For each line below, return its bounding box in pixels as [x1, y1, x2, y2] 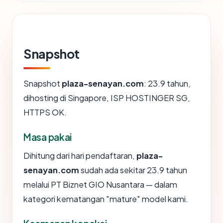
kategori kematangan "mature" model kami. [23, 194, 188, 205]
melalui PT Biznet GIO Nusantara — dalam [23, 179, 177, 190]
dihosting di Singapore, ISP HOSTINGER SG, [23, 93, 190, 104]
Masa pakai [23, 131, 72, 143]
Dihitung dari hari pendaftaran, [23, 150, 136, 161]
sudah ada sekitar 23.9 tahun [79, 165, 187, 176]
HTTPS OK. [23, 107, 67, 118]
